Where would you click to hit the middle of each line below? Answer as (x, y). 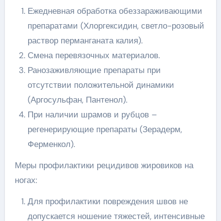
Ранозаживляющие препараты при (94, 70)
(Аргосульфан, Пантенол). (77, 99)
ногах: (26, 180)
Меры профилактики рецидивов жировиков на (104, 165)
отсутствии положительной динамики (101, 85)
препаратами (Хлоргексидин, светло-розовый (116, 25)
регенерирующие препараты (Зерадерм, (105, 129)
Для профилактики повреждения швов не (108, 201)
